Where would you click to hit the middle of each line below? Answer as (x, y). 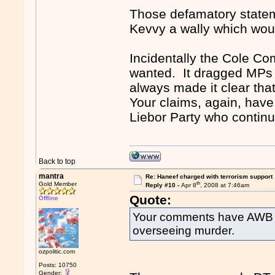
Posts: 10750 (58, 265)
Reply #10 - (163, 185)
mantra (52, 176)
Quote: (151, 200)
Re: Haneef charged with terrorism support (209, 176)
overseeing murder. (184, 231)
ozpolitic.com (57, 251)
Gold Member (58, 184)
